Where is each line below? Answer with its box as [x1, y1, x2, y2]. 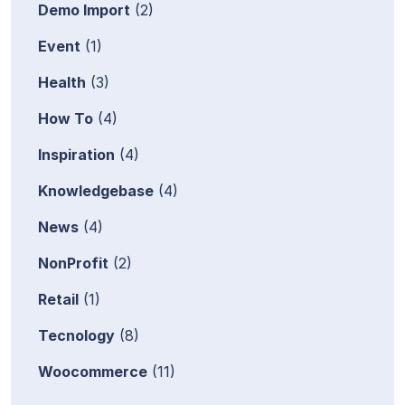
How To [38, 108, 93, 127]
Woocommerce [38, 362, 147, 381]
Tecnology [38, 325, 115, 344]
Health [38, 72, 86, 91]
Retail [38, 289, 79, 308]
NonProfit [38, 253, 108, 272]
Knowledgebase [38, 181, 154, 200]
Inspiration [38, 145, 115, 164]
